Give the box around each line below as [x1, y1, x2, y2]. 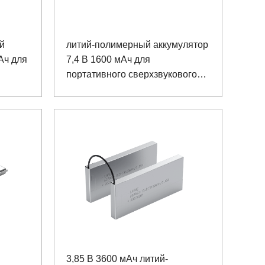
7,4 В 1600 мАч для [66, 54, 150, 64]
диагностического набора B [66, 83, 187, 94]
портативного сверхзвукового [66, 69, 197, 79]
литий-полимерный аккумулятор [66, 39, 208, 50]
